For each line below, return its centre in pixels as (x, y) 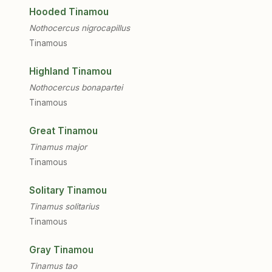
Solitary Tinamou (68, 190)
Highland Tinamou (70, 71)
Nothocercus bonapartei (76, 87)
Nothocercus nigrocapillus (80, 28)
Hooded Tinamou (69, 12)
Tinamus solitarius (64, 206)
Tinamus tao (53, 266)
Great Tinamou (63, 131)
